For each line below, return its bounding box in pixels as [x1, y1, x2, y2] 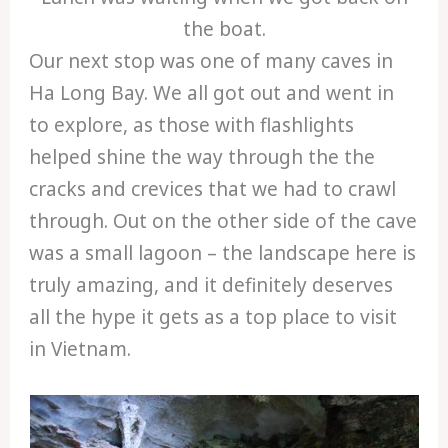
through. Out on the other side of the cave [29, 207, 418, 234]
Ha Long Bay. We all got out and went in [29, 79, 395, 106]
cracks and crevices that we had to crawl [29, 175, 397, 202]
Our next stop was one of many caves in [29, 47, 394, 74]
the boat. [182, 15, 266, 42]
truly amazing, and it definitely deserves [29, 271, 394, 298]
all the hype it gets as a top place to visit [29, 303, 398, 330]
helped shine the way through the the [29, 143, 376, 170]
